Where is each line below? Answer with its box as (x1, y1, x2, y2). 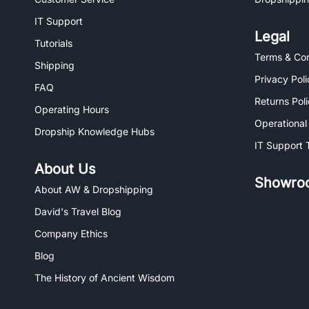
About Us (34, 161, 96, 177)
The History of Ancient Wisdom (34, 272, 175, 283)
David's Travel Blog (34, 206, 121, 217)
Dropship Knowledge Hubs (34, 126, 154, 137)
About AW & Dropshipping (34, 183, 153, 195)
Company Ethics (34, 228, 108, 239)
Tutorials (34, 37, 72, 49)
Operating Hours (34, 103, 109, 115)
